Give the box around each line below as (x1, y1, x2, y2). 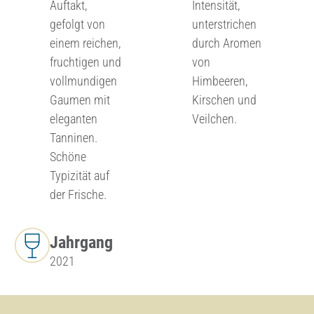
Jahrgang (49, 233, 113, 253)
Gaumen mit (49, 92, 110, 107)
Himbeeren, (191, 73, 247, 88)
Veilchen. (191, 111, 237, 126)
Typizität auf (49, 168, 109, 183)
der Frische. (49, 186, 107, 202)
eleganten (49, 111, 97, 126)
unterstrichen (191, 16, 257, 32)
